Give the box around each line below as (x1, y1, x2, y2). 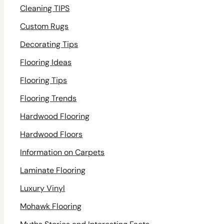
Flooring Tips (20, 75, 67, 86)
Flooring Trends (20, 93, 77, 104)
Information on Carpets (20, 147, 105, 158)
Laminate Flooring (20, 165, 86, 176)
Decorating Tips (20, 39, 78, 50)
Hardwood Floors (20, 129, 83, 140)
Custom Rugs (20, 21, 69, 32)
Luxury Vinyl (20, 183, 65, 194)
